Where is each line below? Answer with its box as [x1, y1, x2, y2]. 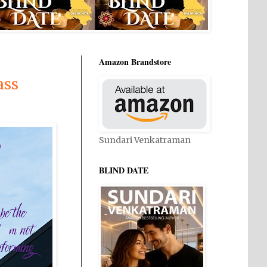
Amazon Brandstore [99, 55, 171, 68]
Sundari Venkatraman [99, 135, 191, 145]
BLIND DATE [99, 164, 148, 176]
